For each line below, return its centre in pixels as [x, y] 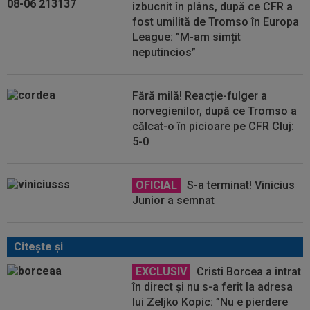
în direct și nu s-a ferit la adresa [213, 287]
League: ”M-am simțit [187, 37]
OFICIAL [157, 185]
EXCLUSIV [162, 272]
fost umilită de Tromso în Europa [216, 22]
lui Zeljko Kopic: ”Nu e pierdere [210, 302]
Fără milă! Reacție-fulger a [200, 96]
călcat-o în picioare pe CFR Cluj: [213, 126]
